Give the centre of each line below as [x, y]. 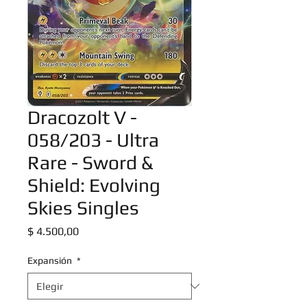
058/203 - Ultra [93, 140]
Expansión [51, 260]
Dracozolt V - [82, 117]
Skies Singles [83, 208]
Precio [93, 231]
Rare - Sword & [90, 162]
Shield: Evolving [94, 185]
